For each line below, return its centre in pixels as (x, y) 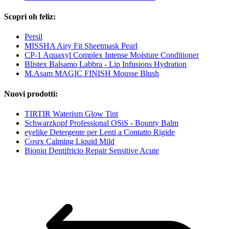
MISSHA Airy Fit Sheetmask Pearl (81, 46)
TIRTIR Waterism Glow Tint (71, 113)
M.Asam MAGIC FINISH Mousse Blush (92, 74)
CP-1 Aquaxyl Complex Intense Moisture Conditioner (112, 55)
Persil (33, 37)
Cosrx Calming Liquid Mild (70, 141)
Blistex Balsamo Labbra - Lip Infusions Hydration (106, 64)
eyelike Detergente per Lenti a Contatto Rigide (100, 132)
